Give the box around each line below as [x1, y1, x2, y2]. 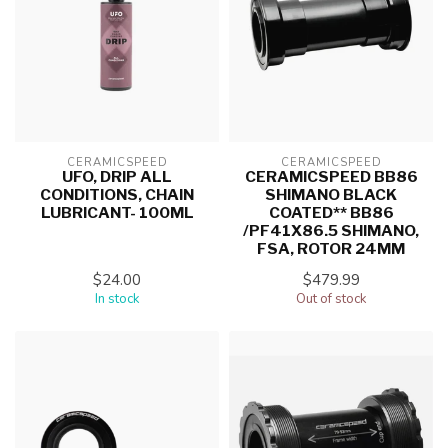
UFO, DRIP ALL [62, 167, 172, 187]
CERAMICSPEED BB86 [244, 167, 418, 187]
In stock [94, 290, 140, 309]
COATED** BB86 [268, 203, 394, 223]
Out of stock [295, 290, 367, 309]
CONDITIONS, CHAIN [40, 185, 194, 205]
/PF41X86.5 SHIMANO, [243, 221, 419, 241]
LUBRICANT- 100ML [40, 203, 194, 223]
